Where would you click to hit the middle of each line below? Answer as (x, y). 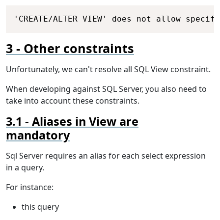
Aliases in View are (85, 122)
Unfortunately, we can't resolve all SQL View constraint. (108, 69)
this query (40, 207)
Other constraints (79, 48)
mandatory (38, 135)
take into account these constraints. (73, 101)
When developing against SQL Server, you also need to (106, 89)
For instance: (30, 187)
